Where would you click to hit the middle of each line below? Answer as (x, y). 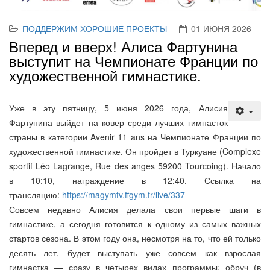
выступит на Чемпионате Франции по (133, 61)
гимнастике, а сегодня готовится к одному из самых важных (135, 224)
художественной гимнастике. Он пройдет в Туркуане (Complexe (135, 152)
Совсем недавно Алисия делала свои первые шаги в (135, 209)
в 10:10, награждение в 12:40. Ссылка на (135, 181)
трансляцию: (36, 195)
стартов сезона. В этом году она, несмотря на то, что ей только (135, 238)
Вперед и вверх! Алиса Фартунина (123, 46)
